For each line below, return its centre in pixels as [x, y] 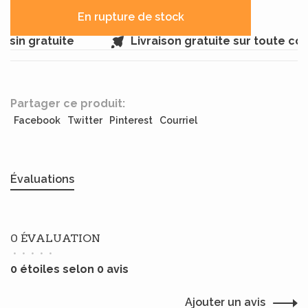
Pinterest [131, 120]
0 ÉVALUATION [55, 238]
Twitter [85, 120]
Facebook [37, 120]
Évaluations [42, 179]
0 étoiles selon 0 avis [69, 269]
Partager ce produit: [68, 103]
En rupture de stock [131, 17]
